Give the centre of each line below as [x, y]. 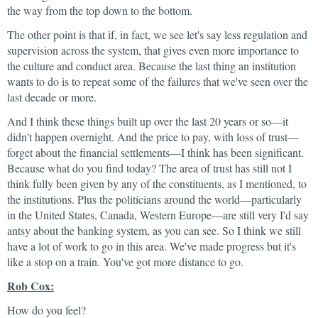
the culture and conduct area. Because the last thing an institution [152, 66]
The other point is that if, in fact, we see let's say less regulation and [157, 34]
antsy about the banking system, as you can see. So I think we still [154, 230]
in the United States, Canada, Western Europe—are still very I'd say [158, 215]
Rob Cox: [31, 286]
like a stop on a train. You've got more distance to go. [125, 262]
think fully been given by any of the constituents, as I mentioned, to [157, 183]
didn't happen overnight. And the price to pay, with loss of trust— [153, 137]
